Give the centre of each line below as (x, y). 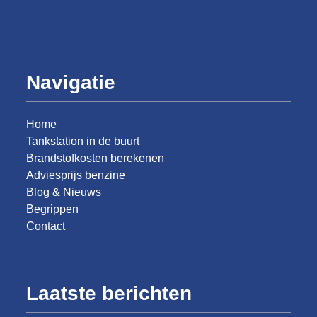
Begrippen (53, 209)
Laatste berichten (109, 293)
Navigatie (71, 82)
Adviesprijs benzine (76, 175)
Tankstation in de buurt (83, 141)
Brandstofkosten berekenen (96, 158)
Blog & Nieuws (64, 192)
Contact (46, 226)
